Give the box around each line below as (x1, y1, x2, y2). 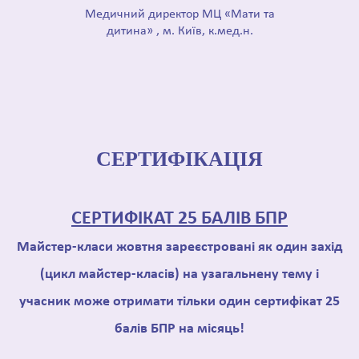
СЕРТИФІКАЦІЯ (96, 147, 263, 171)
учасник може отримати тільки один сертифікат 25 (19, 294, 340, 309)
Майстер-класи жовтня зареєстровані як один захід (17, 240, 342, 255)
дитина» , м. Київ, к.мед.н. (107, 25, 253, 38)
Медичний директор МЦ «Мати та (85, 8, 275, 21)
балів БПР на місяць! (115, 321, 244, 337)
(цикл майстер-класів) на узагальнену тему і (40, 267, 319, 282)
